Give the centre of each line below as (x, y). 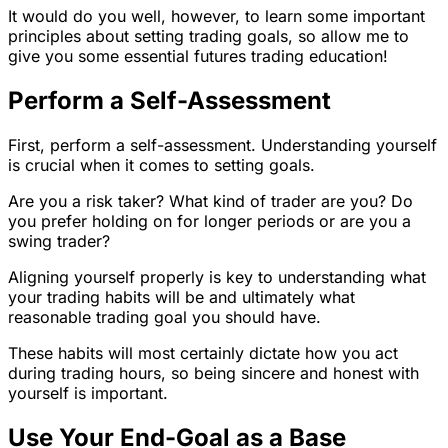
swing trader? (59, 240)
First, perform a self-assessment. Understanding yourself (222, 144)
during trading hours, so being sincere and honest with (213, 372)
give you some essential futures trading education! (198, 55)
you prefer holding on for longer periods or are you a (209, 220)
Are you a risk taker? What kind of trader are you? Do (210, 200)
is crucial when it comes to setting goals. (161, 164)
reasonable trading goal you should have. (164, 316)
